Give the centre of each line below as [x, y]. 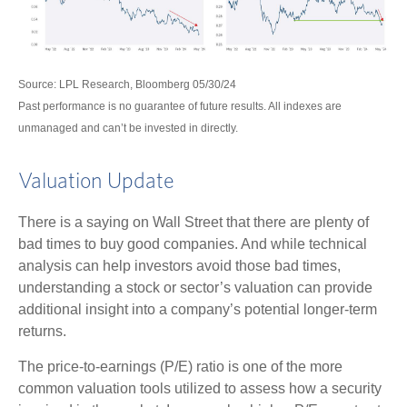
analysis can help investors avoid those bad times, [179, 265]
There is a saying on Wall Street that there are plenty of [194, 222]
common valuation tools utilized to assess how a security [200, 388]
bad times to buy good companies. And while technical [193, 243]
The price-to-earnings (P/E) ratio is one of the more [180, 366]
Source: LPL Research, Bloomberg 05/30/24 [127, 84]
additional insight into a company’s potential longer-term [198, 309]
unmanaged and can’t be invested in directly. [128, 128]
